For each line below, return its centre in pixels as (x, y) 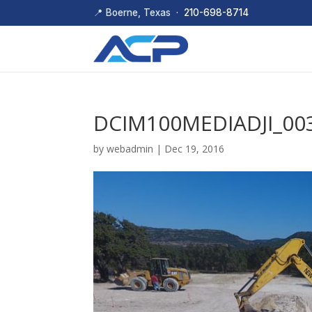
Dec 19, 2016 (195, 148)
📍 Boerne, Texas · (139, 13)
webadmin (130, 148)
